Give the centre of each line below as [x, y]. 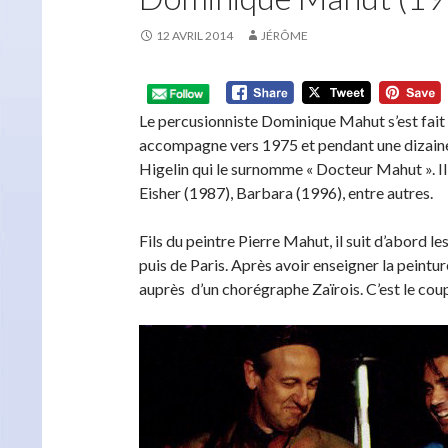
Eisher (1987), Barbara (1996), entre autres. [286, 192]
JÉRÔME [284, 35]
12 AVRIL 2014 [194, 35]
